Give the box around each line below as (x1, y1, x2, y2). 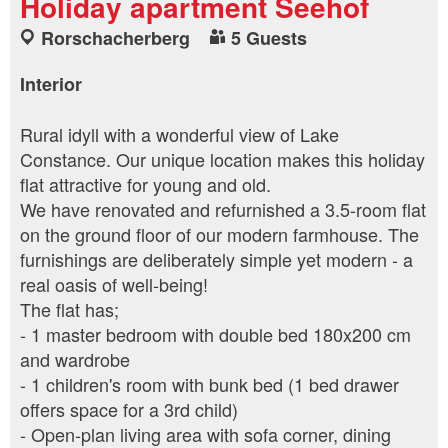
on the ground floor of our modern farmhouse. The (20, 221, 419, 248)
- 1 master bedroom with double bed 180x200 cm (20, 321, 411, 348)
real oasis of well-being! (20, 271, 208, 298)
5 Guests (231, 25, 307, 52)
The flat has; (20, 296, 119, 323)
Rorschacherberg (41, 25, 190, 52)
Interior (20, 71, 82, 98)
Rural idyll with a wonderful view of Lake (20, 121, 339, 148)
